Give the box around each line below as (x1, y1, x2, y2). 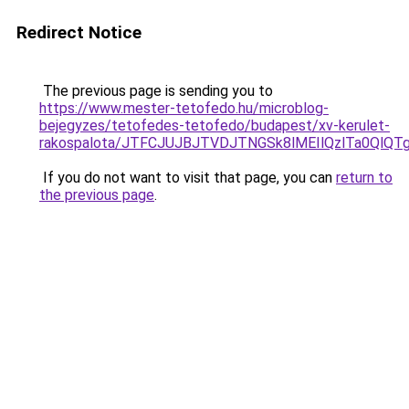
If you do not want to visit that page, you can (39, 169, 336, 186)
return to (336, 169, 393, 186)
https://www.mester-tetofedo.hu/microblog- (39, 100, 329, 117)
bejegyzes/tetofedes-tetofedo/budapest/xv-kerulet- (39, 117, 390, 134)
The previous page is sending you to (39, 82, 273, 100)
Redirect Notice (16, 22, 142, 43)
